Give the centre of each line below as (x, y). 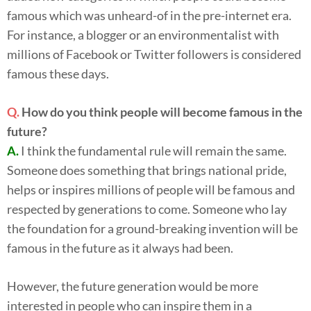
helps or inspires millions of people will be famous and (151, 189)
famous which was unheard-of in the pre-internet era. (149, 15)
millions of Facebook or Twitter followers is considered (154, 54)
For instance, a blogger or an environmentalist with (143, 34)
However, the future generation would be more (133, 286)
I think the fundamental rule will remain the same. (154, 150)
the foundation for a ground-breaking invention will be (152, 228)
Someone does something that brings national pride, (147, 170)
